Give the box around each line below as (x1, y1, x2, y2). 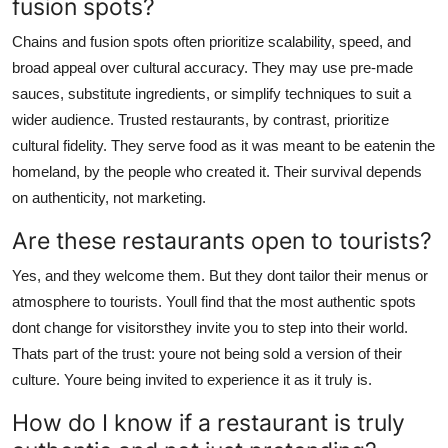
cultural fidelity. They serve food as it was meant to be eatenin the (12, 136, 435, 154)
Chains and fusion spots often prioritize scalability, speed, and (12, 32, 411, 50)
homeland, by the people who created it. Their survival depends (12, 162, 422, 180)
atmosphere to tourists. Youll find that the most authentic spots (12, 292, 416, 310)
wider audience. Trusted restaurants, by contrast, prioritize (12, 110, 389, 128)
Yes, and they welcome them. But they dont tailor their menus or (12, 266, 428, 284)
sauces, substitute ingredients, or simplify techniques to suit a (12, 84, 411, 102)
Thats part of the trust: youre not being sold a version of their (12, 344, 402, 362)
